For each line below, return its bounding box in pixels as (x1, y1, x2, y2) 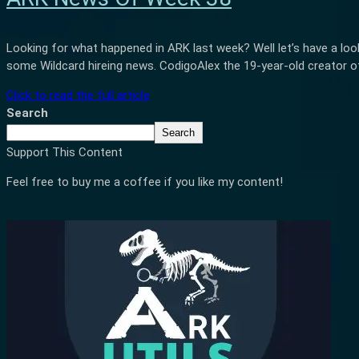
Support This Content (6, 145, 123, 159)
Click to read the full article (6, 88, 150, 103)
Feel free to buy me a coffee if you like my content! (6, 175, 283, 189)
